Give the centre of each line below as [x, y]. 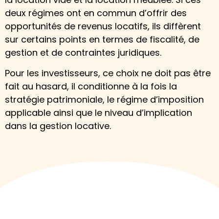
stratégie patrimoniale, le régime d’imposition [104, 99]
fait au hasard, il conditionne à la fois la [91, 86]
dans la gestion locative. [58, 126]
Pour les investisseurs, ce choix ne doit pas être [108, 73]
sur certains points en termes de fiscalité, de [102, 40]
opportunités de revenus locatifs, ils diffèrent [103, 26]
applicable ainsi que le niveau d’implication [99, 112]
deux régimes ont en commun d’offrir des [96, 13]
